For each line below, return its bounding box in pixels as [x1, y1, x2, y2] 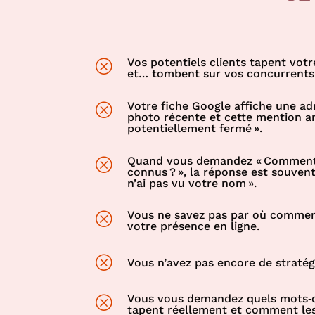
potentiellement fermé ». [127, 122, 263, 136]
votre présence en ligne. [127, 219, 260, 233]
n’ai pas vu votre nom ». [127, 176, 257, 190]
